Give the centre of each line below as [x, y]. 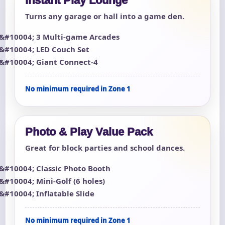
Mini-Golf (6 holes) [71, 181]
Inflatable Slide [65, 194]
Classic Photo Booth [73, 168]
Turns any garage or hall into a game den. [105, 16]
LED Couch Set [63, 49]
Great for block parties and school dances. [105, 148]
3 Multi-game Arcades [78, 37]
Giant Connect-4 [67, 62]
